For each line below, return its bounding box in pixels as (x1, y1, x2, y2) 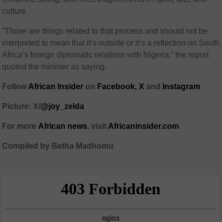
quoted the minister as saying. (2, 62, 107, 71)
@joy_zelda (41, 102, 85, 111)
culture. (2, 7, 28, 16)
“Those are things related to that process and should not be (2, 27, 208, 36)
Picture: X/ (2, 102, 41, 111)
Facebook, (97, 82, 137, 91)
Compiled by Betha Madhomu (2, 142, 114, 151)
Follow (2, 82, 29, 91)
